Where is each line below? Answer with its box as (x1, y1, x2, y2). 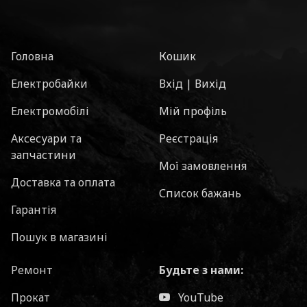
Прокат (11, 290, 50, 305)
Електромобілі (11, 103, 89, 119)
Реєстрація (159, 131, 218, 146)
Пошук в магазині (11, 230, 108, 245)
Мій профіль (159, 103, 227, 119)
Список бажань (159, 186, 241, 201)
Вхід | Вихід (159, 76, 226, 91)
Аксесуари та (11, 131, 82, 146)
